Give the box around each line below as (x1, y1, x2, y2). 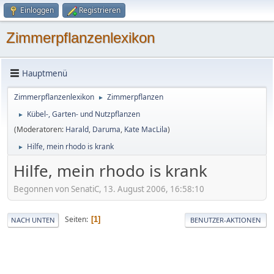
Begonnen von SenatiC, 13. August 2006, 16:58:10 (13, 183, 204, 194)
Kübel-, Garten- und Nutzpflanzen (27, 109, 140, 119)
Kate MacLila (124, 124, 168, 135)
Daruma (92, 124, 120, 135)
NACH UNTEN (11, 215, 55, 224)
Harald (65, 124, 89, 135)
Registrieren (79, 5, 120, 15)
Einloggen (20, 5, 54, 15)
